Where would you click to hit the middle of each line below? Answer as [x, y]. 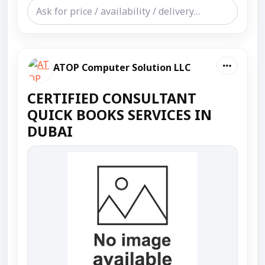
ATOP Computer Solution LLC [122, 67]
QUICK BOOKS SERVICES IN [119, 114]
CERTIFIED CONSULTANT [112, 98]
